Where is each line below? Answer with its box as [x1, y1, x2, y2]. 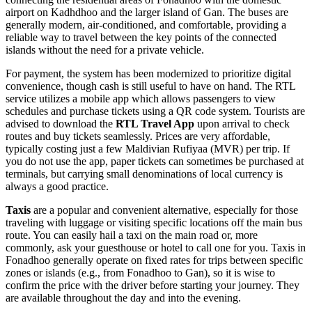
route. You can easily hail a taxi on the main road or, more [6, 228, 258, 241]
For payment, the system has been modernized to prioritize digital [6, 67, 291, 79]
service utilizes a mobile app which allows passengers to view [6, 92, 276, 104]
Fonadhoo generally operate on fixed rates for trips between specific [6, 253, 303, 266]
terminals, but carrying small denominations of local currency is [6, 167, 283, 180]
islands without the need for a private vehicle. [6, 43, 204, 56]
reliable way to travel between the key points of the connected [6, 31, 276, 43]
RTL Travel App [116, 117, 194, 130]
